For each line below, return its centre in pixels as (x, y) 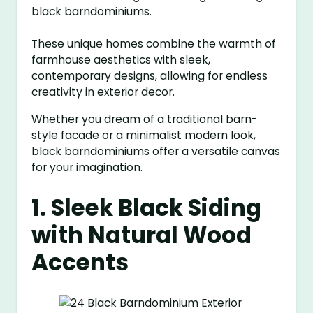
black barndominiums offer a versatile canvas (156, 152)
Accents (80, 263)
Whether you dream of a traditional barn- (145, 119)
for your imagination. (87, 168)
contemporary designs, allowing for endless (150, 76)
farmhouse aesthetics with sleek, (121, 60)
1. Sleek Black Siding (147, 208)
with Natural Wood (142, 235)
